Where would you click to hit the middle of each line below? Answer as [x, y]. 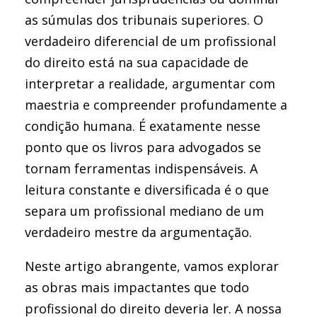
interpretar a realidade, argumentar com [150, 83]
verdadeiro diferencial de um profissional [150, 41]
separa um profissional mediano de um [144, 211]
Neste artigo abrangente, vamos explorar [152, 266]
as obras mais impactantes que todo [137, 287]
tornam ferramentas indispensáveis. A [141, 168]
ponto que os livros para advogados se [143, 147]
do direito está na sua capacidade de [137, 62]
